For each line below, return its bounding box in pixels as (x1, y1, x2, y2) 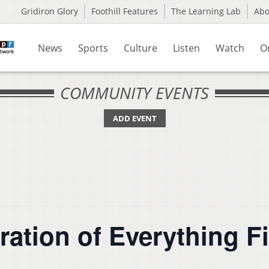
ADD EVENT (112, 113, 157, 124)
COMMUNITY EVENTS (60, 82, 209, 104)
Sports (78, 41, 108, 55)
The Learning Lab (171, 5, 241, 17)
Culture (124, 41, 157, 55)
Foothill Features (91, 5, 158, 17)
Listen (173, 41, 200, 55)
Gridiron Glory (21, 5, 78, 17)
